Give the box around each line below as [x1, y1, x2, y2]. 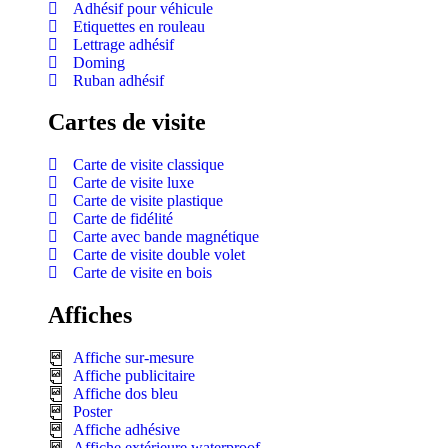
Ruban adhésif [73, 71, 164, 89]
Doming [73, 53, 125, 71]
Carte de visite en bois [73, 264, 212, 282]
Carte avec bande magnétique [73, 228, 259, 246]
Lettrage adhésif [73, 35, 174, 53]
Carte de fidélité [73, 210, 173, 228]
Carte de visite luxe [73, 174, 194, 192]
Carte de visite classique [73, 156, 224, 174]
